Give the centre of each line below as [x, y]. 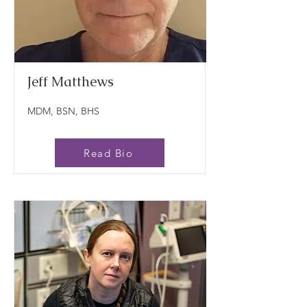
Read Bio [108, 153]
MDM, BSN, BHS [63, 111]
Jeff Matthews [71, 82]
